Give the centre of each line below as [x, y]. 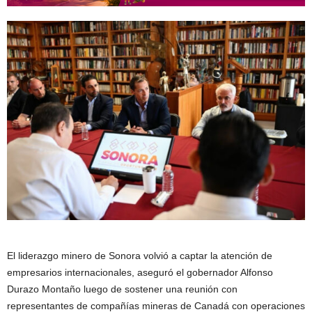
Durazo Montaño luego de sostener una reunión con [122, 289]
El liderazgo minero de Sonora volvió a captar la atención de [140, 256]
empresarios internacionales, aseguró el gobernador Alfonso [140, 273]
